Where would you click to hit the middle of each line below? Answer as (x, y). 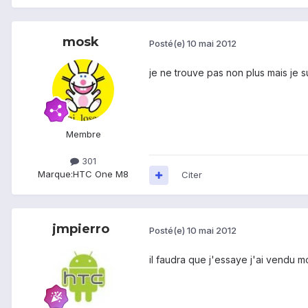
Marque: (55, 174)
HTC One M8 (101, 174)
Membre (83, 134)
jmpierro (80, 229)
